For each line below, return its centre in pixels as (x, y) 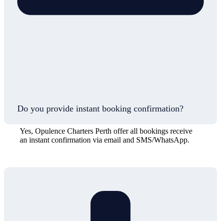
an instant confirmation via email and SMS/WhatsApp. (105, 140)
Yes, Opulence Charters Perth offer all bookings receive (106, 131)
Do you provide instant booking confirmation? (100, 108)
